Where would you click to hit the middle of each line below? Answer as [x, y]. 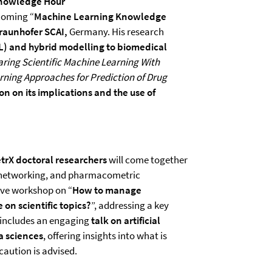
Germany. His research [116, 32]
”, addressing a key [130, 205]
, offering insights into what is [105, 236]
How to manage [107, 190]
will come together [147, 160]
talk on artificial [126, 220]
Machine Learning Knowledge [100, 16]
